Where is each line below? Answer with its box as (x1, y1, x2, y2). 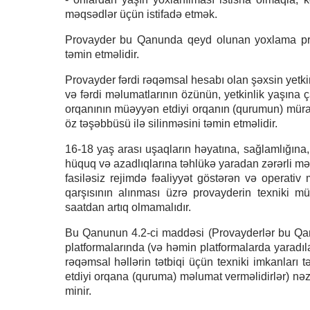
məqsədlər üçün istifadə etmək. (64, 8, 217, 20)
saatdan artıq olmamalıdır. (64, 201, 191, 213)
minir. (64, 285, 91, 297)
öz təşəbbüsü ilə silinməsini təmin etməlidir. (64, 118, 277, 129)
